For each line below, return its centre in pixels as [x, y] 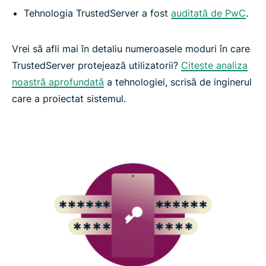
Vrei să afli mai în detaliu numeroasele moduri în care [131, 48]
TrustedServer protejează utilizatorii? [96, 65]
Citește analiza [214, 65]
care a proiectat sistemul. [69, 98]
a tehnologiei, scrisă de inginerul [178, 82]
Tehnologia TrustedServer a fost [97, 13]
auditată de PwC [208, 13]
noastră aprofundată [58, 82]
